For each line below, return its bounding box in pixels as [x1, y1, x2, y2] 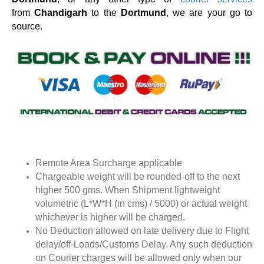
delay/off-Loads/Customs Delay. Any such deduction [35, 239, 252, 250]
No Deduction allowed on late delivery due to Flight [35, 226, 249, 236]
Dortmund [120, 8, 166, 18]
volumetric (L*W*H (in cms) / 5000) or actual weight [35, 199, 247, 209]
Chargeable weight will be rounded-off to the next [35, 171, 240, 182]
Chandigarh [34, 8, 92, 18]
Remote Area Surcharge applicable [35, 158, 184, 169]
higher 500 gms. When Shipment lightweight [35, 185, 220, 196]
